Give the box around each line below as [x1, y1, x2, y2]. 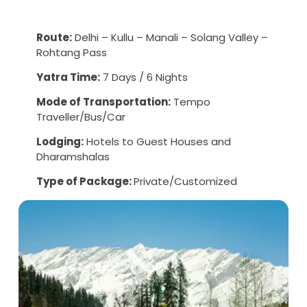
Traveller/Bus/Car [36, 110, 125, 125]
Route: [36, 30, 72, 45]
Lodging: [36, 134, 84, 149]
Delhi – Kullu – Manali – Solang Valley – [72, 30, 268, 45]
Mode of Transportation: [36, 95, 171, 110]
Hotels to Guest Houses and [84, 134, 231, 149]
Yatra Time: [36, 70, 100, 85]
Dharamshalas [36, 149, 110, 164]
